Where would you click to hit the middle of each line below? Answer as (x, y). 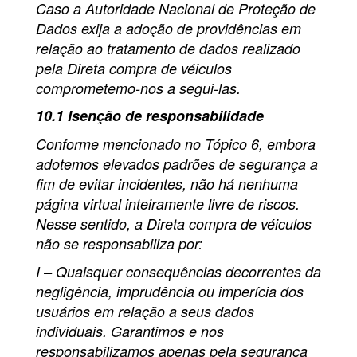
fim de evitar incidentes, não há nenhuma (167, 184)
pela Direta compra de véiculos (134, 69)
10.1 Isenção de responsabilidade (150, 116)
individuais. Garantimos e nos (130, 331)
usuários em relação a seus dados (145, 312)
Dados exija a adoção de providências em (169, 29)
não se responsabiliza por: (119, 244)
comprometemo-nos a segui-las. (138, 88)
